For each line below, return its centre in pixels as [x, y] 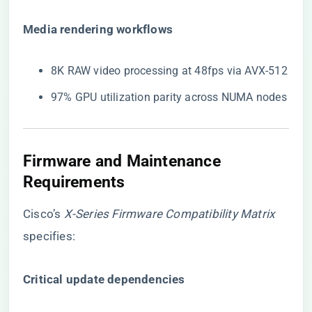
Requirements [74, 182]
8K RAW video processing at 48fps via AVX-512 [169, 71]
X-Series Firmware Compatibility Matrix [169, 214]
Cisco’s [44, 214]
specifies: [49, 236]
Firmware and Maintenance [122, 161]
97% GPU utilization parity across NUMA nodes [169, 97]
